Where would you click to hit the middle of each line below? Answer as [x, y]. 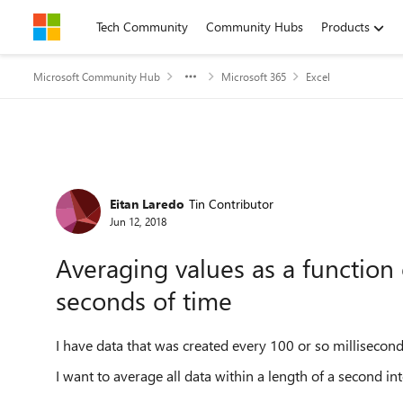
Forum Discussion [144, 183]
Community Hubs [255, 27]
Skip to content [93, 27]
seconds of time [144, 300]
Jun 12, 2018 [138, 221]
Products [345, 27]
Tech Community [142, 27]
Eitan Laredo [147, 203]
